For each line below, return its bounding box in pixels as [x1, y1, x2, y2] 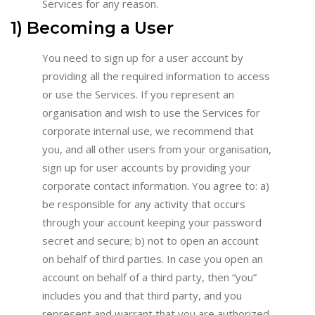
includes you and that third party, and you [42, 288, 242, 302]
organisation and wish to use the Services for [42, 105, 260, 120]
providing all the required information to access [42, 68, 270, 83]
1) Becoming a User [11, 17, 174, 38]
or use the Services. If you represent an [42, 86, 234, 101]
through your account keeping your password [42, 214, 262, 229]
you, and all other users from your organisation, [42, 141, 271, 156]
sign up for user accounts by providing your [42, 160, 251, 174]
